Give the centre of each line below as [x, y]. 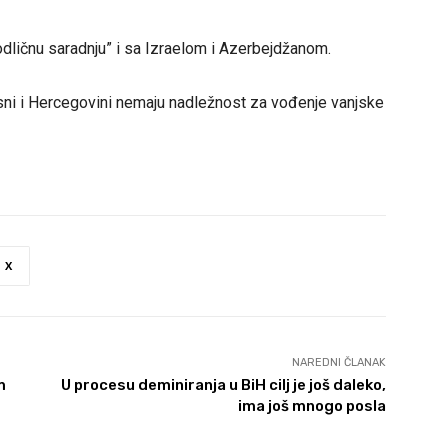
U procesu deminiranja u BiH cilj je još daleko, [223, 385]
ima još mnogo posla [311, 406]
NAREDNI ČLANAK [338, 363]
